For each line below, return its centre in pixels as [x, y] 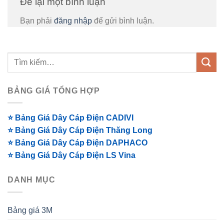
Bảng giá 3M [30, 210]
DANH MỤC [31, 180]
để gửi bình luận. [123, 20]
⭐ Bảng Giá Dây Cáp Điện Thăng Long [80, 130]
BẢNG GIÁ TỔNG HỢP [54, 90]
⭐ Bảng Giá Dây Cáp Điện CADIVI [70, 118]
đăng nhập [73, 20]
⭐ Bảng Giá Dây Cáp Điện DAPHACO [77, 143]
